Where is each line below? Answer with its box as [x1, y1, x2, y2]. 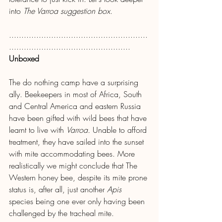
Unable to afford [90, 124, 149, 135]
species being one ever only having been [9, 195, 147, 207]
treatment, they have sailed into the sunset [9, 136, 146, 147]
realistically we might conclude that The [9, 160, 140, 171]
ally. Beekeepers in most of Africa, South [9, 88, 144, 100]
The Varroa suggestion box [23, 5, 110, 16]
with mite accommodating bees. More [9, 148, 137, 159]
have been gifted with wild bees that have [9, 112, 149, 123]
